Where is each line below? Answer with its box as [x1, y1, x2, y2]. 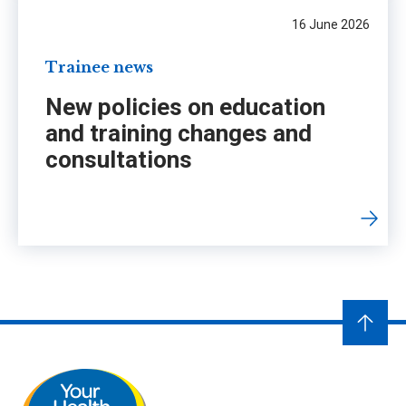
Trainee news [45, 57, 153, 76]
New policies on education [45, 92, 325, 121]
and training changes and [45, 119, 312, 147]
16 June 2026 [292, 17, 370, 33]
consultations [45, 145, 192, 173]
